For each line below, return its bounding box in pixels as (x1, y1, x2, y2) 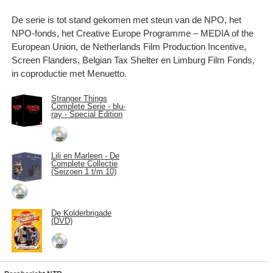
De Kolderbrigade (51, 208, 112, 218)
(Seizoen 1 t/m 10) (51, 166, 116, 176)
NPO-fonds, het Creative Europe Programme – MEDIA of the (12, 27, 253, 38)
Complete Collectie (51, 158, 118, 168)
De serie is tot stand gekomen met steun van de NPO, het (12, 14, 241, 25)
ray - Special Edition (51, 109, 122, 119)
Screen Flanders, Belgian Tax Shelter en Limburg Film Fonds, (12, 54, 255, 65)
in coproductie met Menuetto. (12, 68, 127, 79)
